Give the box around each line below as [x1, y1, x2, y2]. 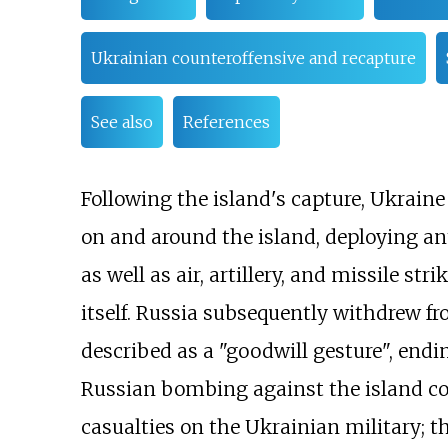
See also [90, 112, 153, 133]
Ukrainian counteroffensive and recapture [90, 48, 416, 69]
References [182, 112, 270, 133]
